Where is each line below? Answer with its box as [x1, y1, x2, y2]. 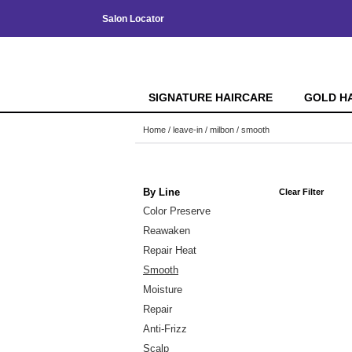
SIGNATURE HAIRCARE [148, 91, 273, 104]
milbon [210, 124, 234, 134]
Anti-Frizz [143, 322, 187, 335]
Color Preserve [143, 204, 211, 217]
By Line [143, 185, 180, 198]
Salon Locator [102, 13, 164, 24]
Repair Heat [143, 244, 196, 256]
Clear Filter [279, 186, 324, 196]
